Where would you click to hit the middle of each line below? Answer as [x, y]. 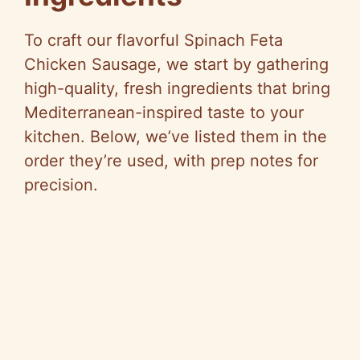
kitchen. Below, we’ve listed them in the [176, 136]
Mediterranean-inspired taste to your [164, 112]
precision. [61, 184]
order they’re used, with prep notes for [171, 160]
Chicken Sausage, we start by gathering [176, 64]
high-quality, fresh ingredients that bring [177, 88]
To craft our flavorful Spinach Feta [153, 40]
